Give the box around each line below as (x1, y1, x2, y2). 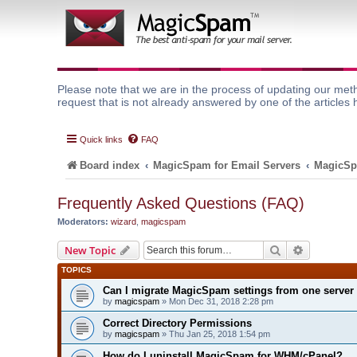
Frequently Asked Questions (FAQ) (57, 194, 304, 212)
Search (281, 241, 315, 257)
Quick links (80, 135, 123, 144)
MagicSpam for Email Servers (153, 159, 301, 171)
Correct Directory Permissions (103, 316, 252, 329)
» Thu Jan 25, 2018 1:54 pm (159, 328, 270, 339)
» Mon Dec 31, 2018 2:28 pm (159, 296, 273, 306)
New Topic (65, 242, 116, 257)
